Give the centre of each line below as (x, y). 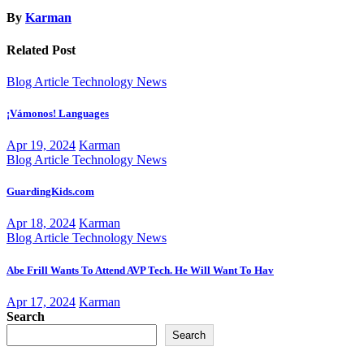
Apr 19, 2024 (41, 145)
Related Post (41, 50)
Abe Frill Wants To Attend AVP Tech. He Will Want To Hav (140, 270)
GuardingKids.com (50, 192)
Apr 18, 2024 (41, 223)
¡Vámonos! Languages (58, 113)
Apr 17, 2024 (41, 301)
